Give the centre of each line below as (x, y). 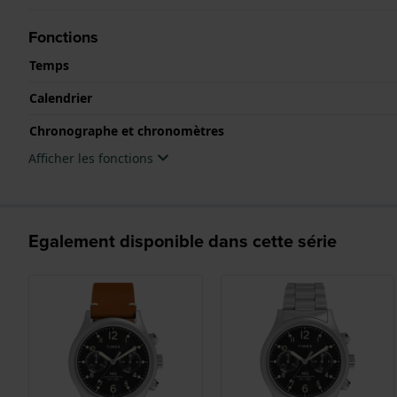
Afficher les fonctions (93, 158)
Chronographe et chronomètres (127, 130)
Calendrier (61, 97)
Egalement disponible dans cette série (183, 240)
